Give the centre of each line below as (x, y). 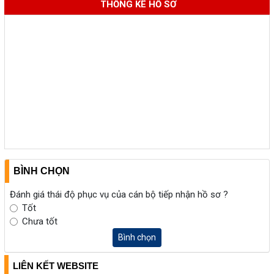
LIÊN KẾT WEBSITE (56, 266)
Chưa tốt (40, 222)
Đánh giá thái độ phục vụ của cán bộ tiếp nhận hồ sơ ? (119, 195)
